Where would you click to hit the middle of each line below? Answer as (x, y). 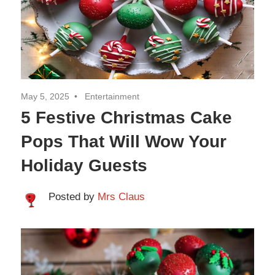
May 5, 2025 (45, 96)
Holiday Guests (84, 165)
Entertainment (112, 96)
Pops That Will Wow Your (124, 141)
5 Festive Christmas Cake (126, 117)
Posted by (73, 196)
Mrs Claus (121, 196)
